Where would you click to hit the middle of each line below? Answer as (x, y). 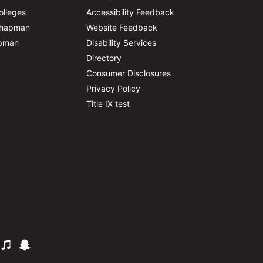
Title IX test (108, 104)
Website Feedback (122, 27)
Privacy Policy (114, 88)
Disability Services (122, 43)
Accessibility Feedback (131, 12)
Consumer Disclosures (129, 73)
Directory (104, 58)
